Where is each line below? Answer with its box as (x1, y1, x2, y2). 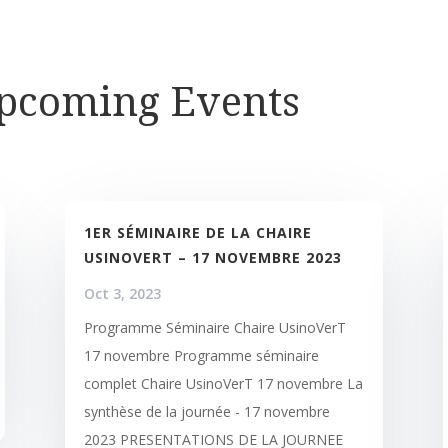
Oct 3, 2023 (83, 283, 161, 303)
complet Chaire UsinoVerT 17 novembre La (83, 373, 363, 393)
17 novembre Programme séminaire (83, 345, 319, 365)
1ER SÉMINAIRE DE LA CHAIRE (83, 222, 312, 242)
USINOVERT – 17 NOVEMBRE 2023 (83, 247, 342, 267)
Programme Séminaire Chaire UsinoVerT (83, 317, 346, 337)
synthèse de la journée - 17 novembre (83, 401, 330, 421)
